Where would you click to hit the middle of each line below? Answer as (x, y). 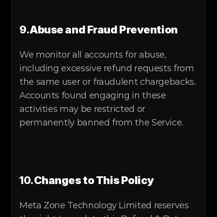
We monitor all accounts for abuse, (93, 55)
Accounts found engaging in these (93, 95)
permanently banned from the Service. (102, 123)
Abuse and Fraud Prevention (104, 30)
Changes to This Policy (94, 180)
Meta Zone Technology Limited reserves (104, 205)
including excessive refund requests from (107, 68)
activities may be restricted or (82, 109)
